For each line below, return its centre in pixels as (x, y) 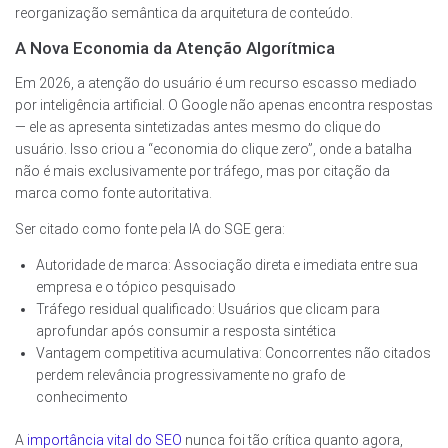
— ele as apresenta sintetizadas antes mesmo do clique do (198, 127)
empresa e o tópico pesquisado (136, 287)
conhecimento (82, 397)
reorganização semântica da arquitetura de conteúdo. (184, 13)
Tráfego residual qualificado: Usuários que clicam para (208, 309)
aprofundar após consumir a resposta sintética (186, 331)
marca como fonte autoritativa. (113, 193)
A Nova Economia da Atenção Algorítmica (175, 48)
